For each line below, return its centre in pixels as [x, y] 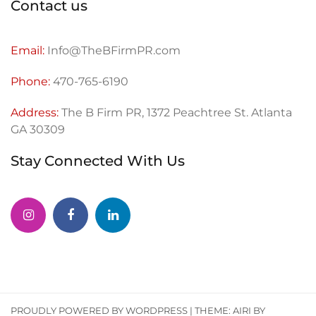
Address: [36, 113]
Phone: [30, 81]
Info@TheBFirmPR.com [113, 50]
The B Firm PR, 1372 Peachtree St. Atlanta [177, 113]
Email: [28, 50]
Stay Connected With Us [98, 161]
